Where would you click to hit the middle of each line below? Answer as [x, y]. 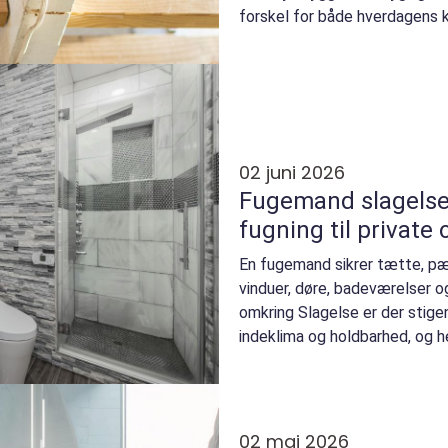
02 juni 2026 [292, 173]
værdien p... [278, 40]
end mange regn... [299, 361]
